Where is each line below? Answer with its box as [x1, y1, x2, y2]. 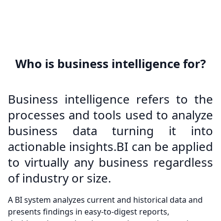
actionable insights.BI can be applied [8, 138, 213, 155]
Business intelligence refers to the [8, 91, 213, 108]
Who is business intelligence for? [15, 55, 206, 72]
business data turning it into [8, 122, 213, 139]
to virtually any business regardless [8, 154, 213, 171]
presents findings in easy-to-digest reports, [8, 206, 169, 218]
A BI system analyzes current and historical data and [8, 194, 203, 206]
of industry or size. [8, 170, 111, 186]
